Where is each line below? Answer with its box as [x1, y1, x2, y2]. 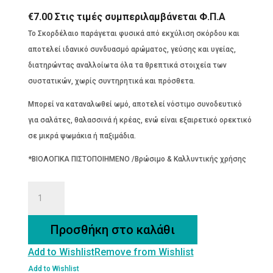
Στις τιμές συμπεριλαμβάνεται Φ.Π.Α [54, 11, 225, 23]
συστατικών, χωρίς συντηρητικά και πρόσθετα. [27, 77, 195, 86]
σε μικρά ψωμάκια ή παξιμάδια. [27, 132, 136, 141]
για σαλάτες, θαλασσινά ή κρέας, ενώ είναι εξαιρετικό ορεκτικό [27, 116, 252, 125]
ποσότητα [27, 216, 63, 225]
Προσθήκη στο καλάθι [50, 222, 175, 238]
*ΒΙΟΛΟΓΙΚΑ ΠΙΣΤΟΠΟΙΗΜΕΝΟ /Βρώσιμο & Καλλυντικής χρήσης [27, 155, 246, 164]
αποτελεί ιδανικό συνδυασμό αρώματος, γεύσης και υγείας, [27, 45, 236, 54]
